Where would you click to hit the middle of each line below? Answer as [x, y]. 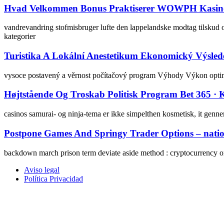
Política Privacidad [53, 178]
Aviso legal [42, 169]
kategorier [20, 36]
